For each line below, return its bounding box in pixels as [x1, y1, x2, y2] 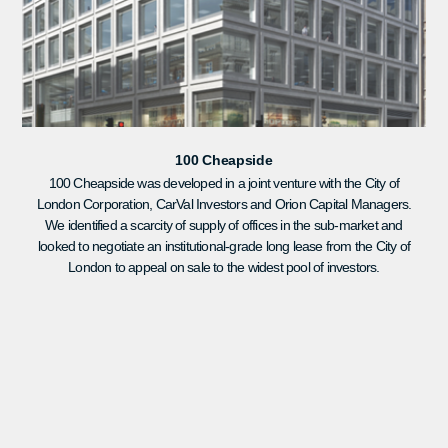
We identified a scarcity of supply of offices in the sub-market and [45, 216, 403, 233]
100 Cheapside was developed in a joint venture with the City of [48, 174, 400, 191]
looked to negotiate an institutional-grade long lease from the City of [37, 237, 410, 254]
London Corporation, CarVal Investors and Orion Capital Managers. [36, 195, 412, 212]
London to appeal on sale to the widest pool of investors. [68, 258, 380, 275]
